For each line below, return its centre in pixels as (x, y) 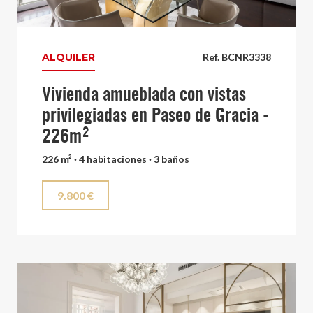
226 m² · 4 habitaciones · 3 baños (116, 159)
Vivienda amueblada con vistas (144, 96)
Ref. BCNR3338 (237, 57)
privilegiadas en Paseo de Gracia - (155, 117)
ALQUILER (68, 58)
